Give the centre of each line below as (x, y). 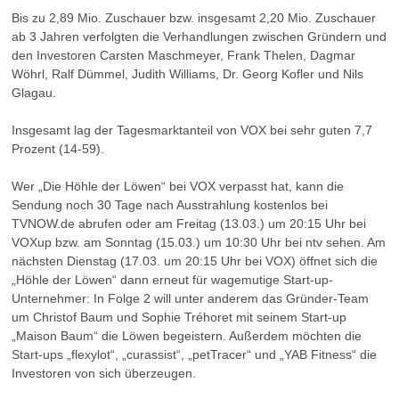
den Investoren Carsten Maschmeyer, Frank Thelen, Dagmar (183, 55)
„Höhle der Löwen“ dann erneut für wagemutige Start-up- (172, 280)
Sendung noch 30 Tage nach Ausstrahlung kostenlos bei (170, 205)
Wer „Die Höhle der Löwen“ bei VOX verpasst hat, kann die (178, 186)
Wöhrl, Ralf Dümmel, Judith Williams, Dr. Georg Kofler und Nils (187, 74)
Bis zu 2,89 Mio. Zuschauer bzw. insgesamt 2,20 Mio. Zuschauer (194, 18)
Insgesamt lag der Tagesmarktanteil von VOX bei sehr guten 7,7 (192, 130)
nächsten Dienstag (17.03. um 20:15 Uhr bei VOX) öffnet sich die (195, 261)
